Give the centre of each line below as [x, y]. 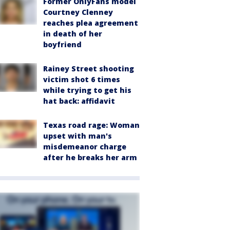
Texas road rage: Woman [91, 125]
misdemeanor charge [85, 146]
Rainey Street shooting [89, 68]
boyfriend [62, 44]
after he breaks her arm [90, 157]
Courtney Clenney [78, 12]
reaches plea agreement [91, 23]
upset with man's [78, 136]
